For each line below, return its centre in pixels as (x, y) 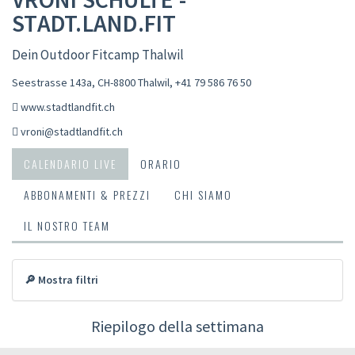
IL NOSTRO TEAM (67, 225)
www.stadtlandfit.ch (68, 107)
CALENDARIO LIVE (70, 163)
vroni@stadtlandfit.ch (72, 131)
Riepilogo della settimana (177, 326)
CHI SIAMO (203, 194)
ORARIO (161, 163)
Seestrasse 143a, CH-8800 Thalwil (91, 82)
